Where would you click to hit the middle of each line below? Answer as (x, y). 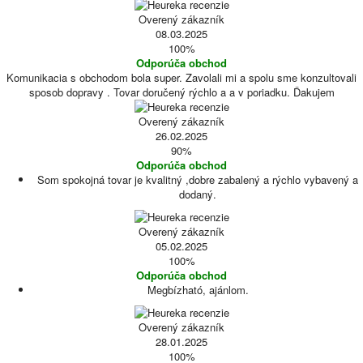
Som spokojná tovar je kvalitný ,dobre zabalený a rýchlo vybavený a (198, 179)
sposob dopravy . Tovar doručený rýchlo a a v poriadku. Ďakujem (181, 92)
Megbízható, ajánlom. (198, 290)
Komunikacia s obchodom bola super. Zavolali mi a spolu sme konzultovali (181, 77)
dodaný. (198, 194)
